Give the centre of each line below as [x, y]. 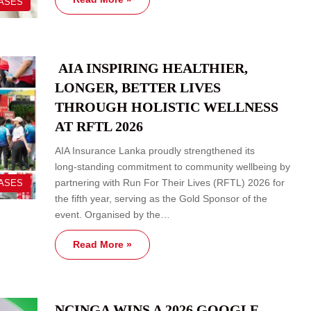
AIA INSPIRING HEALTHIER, [151, 68]
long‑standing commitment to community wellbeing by [173, 167]
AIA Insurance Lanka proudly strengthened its [155, 151]
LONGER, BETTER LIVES [138, 88]
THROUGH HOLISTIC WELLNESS [167, 107]
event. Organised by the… [112, 215]
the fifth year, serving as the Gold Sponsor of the [161, 199]
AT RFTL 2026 [99, 127]
